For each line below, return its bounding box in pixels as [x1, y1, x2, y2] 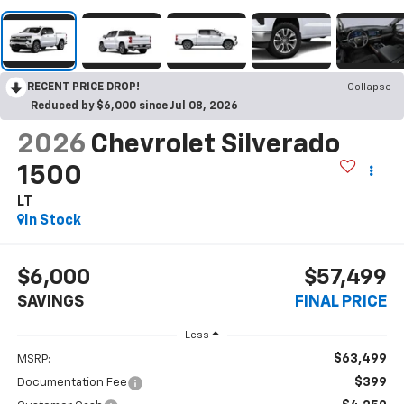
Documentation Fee [16, 377, 127, 390]
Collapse [347, 82, 391, 94]
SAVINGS [16, 293, 84, 310]
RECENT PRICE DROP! [27, 82, 140, 94]
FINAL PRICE [295, 293, 388, 310]
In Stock [23, 214, 81, 229]
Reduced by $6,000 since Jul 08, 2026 [31, 101, 238, 113]
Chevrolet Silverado [89, 132, 340, 160]
